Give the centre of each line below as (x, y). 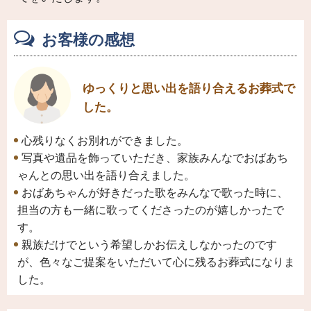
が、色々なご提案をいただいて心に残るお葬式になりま (156, 262)
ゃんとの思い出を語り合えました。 (106, 176)
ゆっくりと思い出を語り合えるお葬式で (188, 89)
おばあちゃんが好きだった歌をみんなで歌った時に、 (155, 193)
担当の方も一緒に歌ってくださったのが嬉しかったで (151, 210)
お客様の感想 (88, 40)
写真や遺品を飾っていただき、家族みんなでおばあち (155, 158)
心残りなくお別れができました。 (105, 141)
